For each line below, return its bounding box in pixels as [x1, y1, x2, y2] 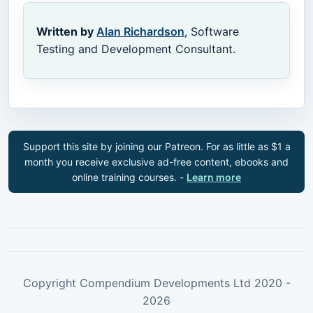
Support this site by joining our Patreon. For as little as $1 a [22, 140, 291, 152]
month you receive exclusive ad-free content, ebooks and [24, 155, 289, 168]
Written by [36, 24, 97, 38]
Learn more [187, 170, 241, 183]
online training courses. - [72, 170, 187, 183]
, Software [184, 24, 240, 38]
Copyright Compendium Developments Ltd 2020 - [22, 276, 291, 291]
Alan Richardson [96, 24, 185, 38]
